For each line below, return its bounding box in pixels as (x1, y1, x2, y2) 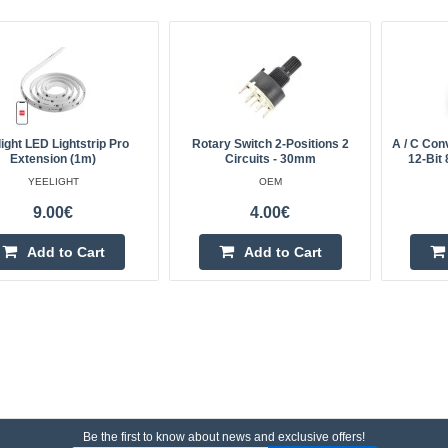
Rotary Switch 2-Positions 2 (191, 137, 349, 151)
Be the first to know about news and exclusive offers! (83, 430, 365, 444)
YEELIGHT (27, 176, 79, 187)
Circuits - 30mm (224, 152, 316, 166)
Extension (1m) (10, 152, 97, 166)
